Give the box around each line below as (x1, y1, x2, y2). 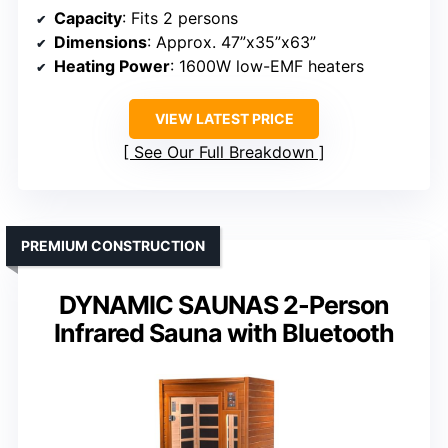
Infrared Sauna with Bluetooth (54, 318, 394, 349)
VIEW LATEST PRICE (154, 110, 294, 128)
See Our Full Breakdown (134, 142, 314, 163)
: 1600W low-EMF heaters (170, 56, 364, 77)
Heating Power (54, 56, 170, 77)
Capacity (54, 8, 122, 29)
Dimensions (54, 32, 147, 53)
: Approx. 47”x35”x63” (147, 32, 316, 53)
